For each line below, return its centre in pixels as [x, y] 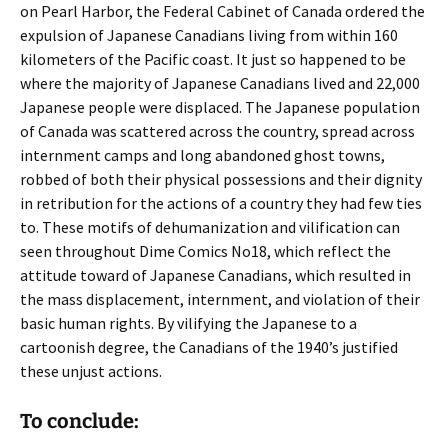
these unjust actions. [94, 371]
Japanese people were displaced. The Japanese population [220, 107]
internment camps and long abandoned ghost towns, [202, 155]
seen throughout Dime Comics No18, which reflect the [205, 251]
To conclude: [79, 421]
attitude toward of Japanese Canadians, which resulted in [215, 275]
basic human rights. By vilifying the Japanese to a [188, 323]
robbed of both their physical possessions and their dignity [221, 179]
